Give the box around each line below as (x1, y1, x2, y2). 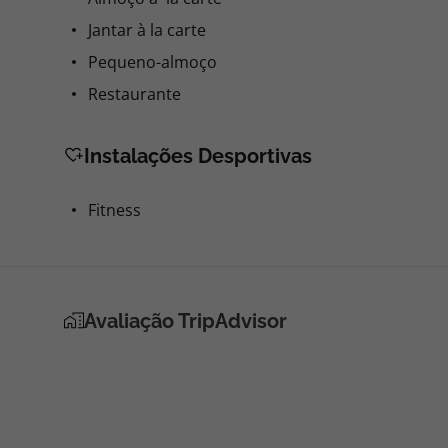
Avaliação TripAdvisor (84, 309, 287, 333)
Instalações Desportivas (84, 144, 312, 168)
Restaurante (88, 83, 181, 105)
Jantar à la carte (88, 19, 206, 41)
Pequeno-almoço (88, 51, 217, 73)
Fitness (88, 199, 141, 221)
